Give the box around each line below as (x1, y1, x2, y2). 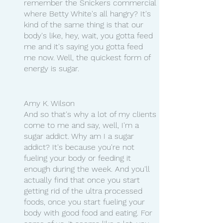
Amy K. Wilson (24, 98, 75, 108)
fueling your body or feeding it (24, 153, 133, 163)
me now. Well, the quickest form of (24, 52, 153, 62)
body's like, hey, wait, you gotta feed (24, 30, 155, 40)
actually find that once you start (24, 175, 142, 185)
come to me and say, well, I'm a (24, 120, 141, 130)
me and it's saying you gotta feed (24, 41, 145, 51)
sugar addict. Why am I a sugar (24, 131, 136, 141)
